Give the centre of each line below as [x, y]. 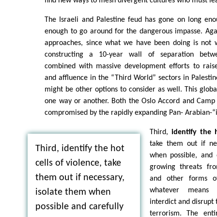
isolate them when [73, 193]
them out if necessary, [80, 178]
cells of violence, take [78, 163]
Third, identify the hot [80, 149]
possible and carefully [79, 207]
